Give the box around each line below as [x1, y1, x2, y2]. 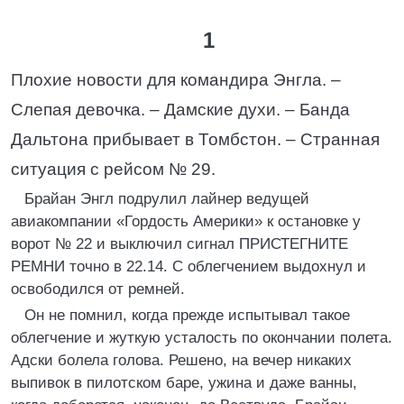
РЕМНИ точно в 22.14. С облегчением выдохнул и [11, 258, 366, 275]
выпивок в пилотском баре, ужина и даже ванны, [11, 374, 357, 391]
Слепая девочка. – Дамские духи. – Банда [11, 100, 350, 119]
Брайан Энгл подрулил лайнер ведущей [24, 190, 309, 207]
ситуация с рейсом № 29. [11, 160, 216, 179]
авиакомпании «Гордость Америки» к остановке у [11, 213, 361, 230]
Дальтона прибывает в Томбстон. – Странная [11, 130, 380, 149]
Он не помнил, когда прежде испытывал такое [24, 307, 350, 324]
